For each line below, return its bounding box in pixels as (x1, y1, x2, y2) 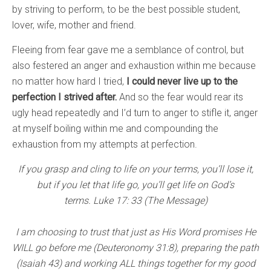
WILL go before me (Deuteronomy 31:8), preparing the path (12, 242, 259, 254)
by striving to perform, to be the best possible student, (12, 4, 240, 16)
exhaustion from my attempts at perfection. (12, 139, 197, 151)
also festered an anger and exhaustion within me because (12, 60, 256, 72)
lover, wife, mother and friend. (12, 19, 136, 31)
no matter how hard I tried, (12, 76, 124, 88)
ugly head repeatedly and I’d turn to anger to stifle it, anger (12, 107, 258, 119)
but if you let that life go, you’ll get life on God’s (37, 179, 234, 191)
